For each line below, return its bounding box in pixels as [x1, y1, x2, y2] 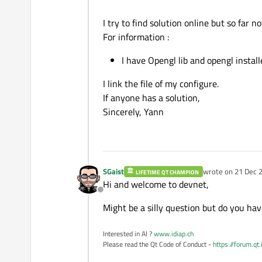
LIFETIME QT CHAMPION [136, 168, 199, 177]
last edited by [202, 170, 247, 182]
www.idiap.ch [154, 228, 194, 240]
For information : [103, 30, 169, 44]
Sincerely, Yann [103, 105, 164, 119]
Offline [99, 189, 127, 204]
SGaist [103, 166, 124, 178]
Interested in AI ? [103, 228, 154, 240]
